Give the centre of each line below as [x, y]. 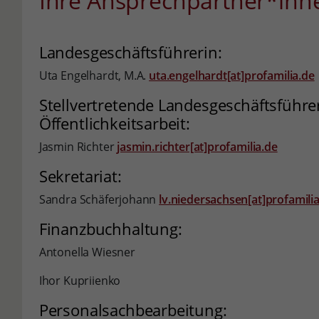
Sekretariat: [80, 176]
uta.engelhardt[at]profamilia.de [232, 75]
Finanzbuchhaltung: [110, 229]
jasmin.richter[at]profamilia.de [197, 147]
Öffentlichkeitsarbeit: [114, 123]
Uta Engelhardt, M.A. [94, 75]
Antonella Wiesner [87, 252]
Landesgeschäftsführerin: [130, 52]
